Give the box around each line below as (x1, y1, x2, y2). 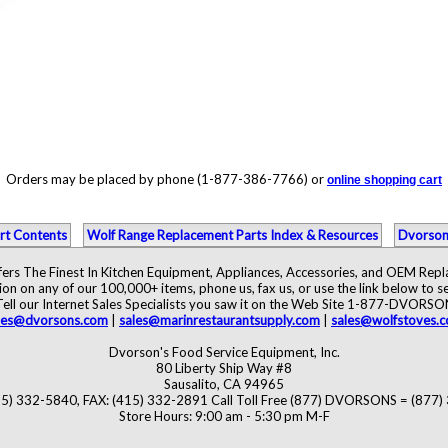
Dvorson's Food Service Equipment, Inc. (108, 344, 340, 360)
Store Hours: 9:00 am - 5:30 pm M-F (118, 408, 330, 424)
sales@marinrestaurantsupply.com (119, 312, 320, 328)
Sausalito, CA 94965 (164, 376, 284, 392)
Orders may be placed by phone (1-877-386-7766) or (6, 171, 327, 187)
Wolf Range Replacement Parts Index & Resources (87, 227, 378, 243)
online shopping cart (327, 173, 442, 187)
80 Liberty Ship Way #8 (156, 360, 292, 376)
